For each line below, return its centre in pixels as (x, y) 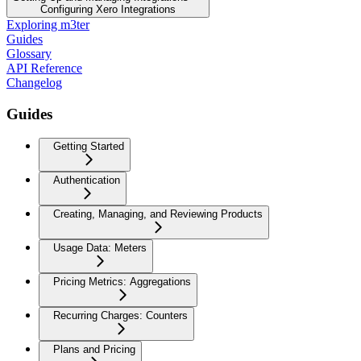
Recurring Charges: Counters (120, 316)
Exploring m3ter (48, 24)
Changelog (34, 82)
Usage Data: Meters (100, 248)
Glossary (29, 53)
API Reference (44, 68)
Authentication (87, 180)
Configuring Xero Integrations (108, 9)
